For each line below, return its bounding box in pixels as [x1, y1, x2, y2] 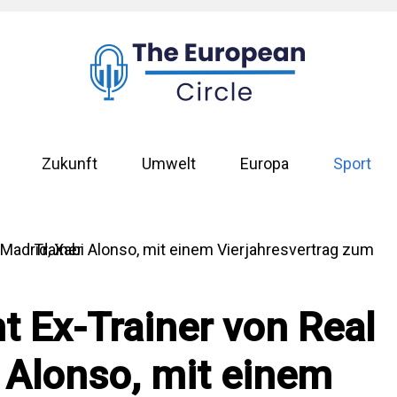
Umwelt [141, 154, 196, 174]
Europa [239, 154, 289, 174]
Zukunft [41, 154, 97, 174]
